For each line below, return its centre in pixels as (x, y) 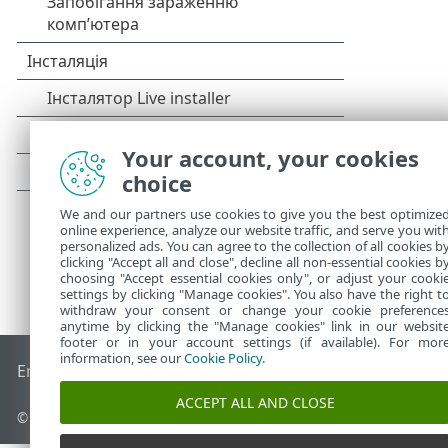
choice (157, 183)
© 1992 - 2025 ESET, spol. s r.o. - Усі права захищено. (192, 418)
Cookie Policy (223, 358)
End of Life (57, 371)
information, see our (122, 358)
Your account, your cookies (270, 158)
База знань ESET (161, 371)
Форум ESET (271, 371)
